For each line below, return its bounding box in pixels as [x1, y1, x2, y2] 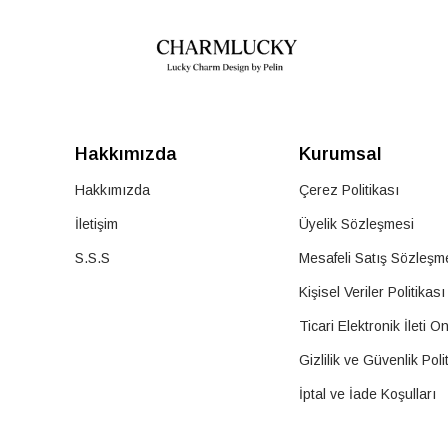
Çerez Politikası [298, 182, 399, 199]
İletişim [75, 216, 118, 233]
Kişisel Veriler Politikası [298, 284, 445, 301]
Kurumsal [298, 144, 382, 165]
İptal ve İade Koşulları [298, 386, 436, 403]
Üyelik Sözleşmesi [298, 216, 414, 233]
